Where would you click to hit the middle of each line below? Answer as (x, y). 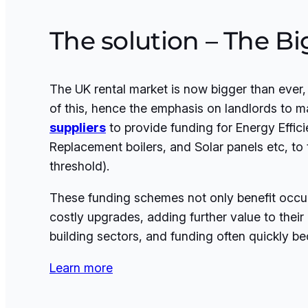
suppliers (78, 127)
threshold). (79, 166)
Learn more (81, 267)
